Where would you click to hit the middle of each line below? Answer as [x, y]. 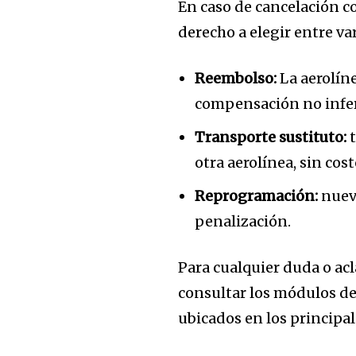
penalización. [243, 221]
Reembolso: [236, 78]
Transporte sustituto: [271, 137]
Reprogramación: [257, 195]
